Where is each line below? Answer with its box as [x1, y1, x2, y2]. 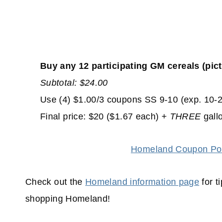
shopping [25, 194, 63, 204]
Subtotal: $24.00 [40, 78, 108, 88]
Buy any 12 [40, 61, 89, 71]
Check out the [25, 177, 86, 187]
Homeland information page [85, 177, 200, 187]
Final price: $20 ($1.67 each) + [40, 111, 170, 122]
